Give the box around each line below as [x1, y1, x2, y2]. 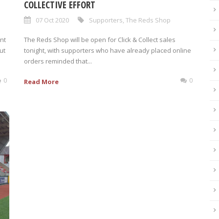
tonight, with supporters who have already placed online [24, 45, 191, 55]
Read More [24, 77, 59, 86]
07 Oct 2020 [36, 15, 69, 24]
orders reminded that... [24, 56, 92, 66]
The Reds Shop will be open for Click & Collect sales [24, 35, 175, 44]
